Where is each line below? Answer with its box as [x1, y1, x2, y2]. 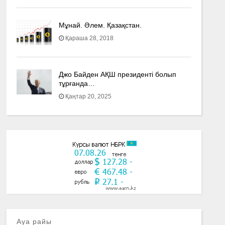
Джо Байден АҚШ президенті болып [58, 70, 176, 78]
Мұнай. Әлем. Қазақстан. [58, 21, 142, 29]
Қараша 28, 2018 [65, 35, 114, 42]
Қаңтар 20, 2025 [65, 93, 111, 100]
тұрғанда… [58, 79, 95, 87]
